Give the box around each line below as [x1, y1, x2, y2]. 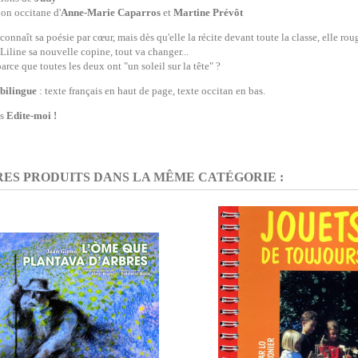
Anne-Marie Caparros [61, 6, 161, 18]
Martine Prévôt [173, 6, 243, 18]
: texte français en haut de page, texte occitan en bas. [37, 85, 265, 97]
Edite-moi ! [6, 109, 57, 121]
